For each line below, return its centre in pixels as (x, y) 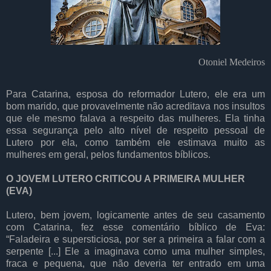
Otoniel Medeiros (232, 62)
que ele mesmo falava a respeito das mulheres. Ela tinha (135, 119)
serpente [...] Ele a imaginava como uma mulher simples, (135, 252)
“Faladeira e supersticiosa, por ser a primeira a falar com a (135, 240)
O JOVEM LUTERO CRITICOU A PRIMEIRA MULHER (126, 179)
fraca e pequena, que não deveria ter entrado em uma (135, 264)
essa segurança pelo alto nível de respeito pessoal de (135, 131)
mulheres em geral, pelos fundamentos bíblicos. (108, 155)
